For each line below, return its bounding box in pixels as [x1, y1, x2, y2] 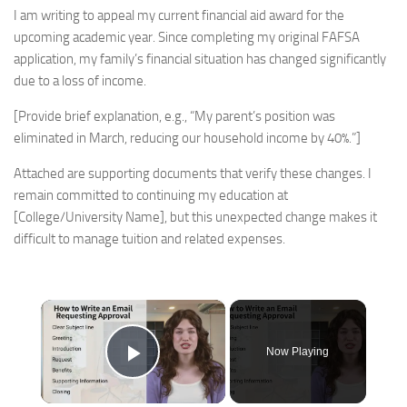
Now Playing [266, 345, 330, 358]
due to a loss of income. [14, 73, 146, 89]
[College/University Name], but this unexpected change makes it [14, 209, 377, 225]
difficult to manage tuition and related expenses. [14, 231, 285, 247]
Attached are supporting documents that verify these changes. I [14, 165, 372, 182]
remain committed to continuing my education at [14, 187, 288, 203]
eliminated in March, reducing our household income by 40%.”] [14, 130, 361, 146]
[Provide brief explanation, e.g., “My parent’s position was [14, 108, 335, 124]
